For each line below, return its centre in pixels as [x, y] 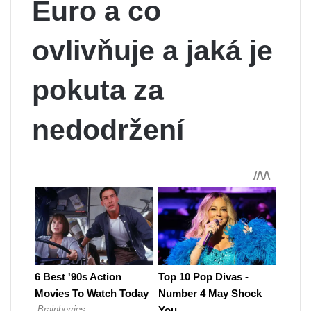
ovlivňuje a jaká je [152, 51]
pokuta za [98, 90]
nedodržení [108, 130]
